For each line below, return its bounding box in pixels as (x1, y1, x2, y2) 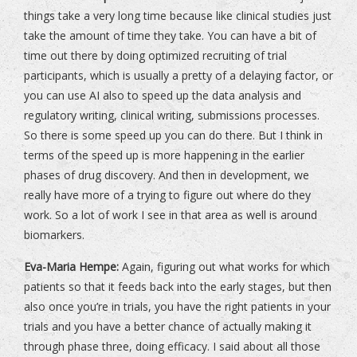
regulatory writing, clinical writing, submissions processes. (24, 108, 320, 124)
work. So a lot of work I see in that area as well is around (24, 207, 317, 223)
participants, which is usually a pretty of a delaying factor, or (24, 68, 333, 84)
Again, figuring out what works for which (119, 259, 330, 275)
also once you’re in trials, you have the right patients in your (24, 299, 331, 315)
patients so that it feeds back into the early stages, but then (24, 279, 331, 295)
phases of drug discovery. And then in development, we (24, 167, 309, 183)
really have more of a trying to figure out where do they (24, 187, 311, 203)
